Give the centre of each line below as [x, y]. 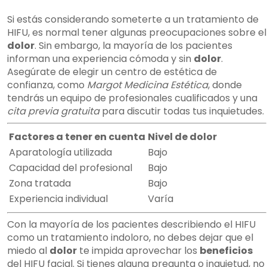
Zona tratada [40, 184]
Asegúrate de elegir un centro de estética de [112, 72]
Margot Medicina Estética [148, 85]
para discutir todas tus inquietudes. [182, 111]
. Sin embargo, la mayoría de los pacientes [133, 46]
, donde [225, 85]
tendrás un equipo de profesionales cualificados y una [132, 98]
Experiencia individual [58, 199]
